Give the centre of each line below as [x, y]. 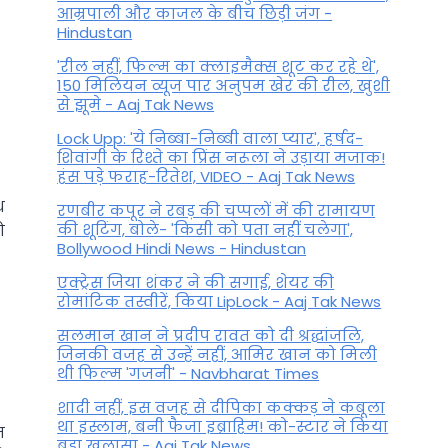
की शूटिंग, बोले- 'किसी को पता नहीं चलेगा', [205, 230]
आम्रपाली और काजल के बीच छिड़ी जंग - [195, 14]
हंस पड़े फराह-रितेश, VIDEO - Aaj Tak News [206, 177]
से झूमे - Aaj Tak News [136, 105]
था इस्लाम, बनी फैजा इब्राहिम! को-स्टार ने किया [223, 427]
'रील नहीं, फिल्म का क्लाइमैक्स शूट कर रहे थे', [218, 67]
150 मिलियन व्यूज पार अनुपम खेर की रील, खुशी [224, 86]
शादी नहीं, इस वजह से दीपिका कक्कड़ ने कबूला [221, 408]
